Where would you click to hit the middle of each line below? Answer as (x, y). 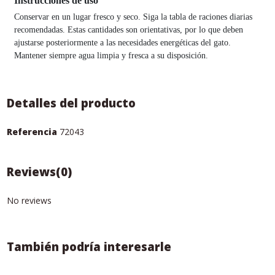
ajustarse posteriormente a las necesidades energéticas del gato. (122, 43)
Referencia (32, 131)
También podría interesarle (89, 246)
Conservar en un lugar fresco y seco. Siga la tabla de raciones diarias (133, 17)
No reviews (29, 200)
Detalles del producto (71, 103)
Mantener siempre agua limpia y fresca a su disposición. (111, 56)
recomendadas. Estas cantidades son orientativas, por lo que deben (128, 30)
